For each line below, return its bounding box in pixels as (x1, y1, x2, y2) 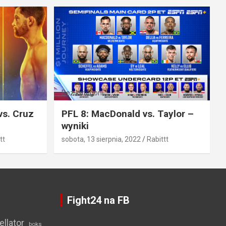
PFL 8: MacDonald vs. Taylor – (61, 107, 194, 120)
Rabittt (146, 135, 168, 143)
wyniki (61, 120, 89, 132)
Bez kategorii (61, 88, 103, 97)
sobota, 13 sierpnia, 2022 (61, 135, 141, 143)
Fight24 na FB (67, 194, 130, 206)
